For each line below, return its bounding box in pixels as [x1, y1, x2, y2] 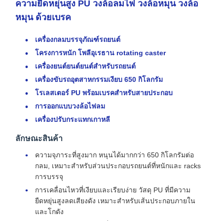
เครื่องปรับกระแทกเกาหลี [35, 115, 110, 123]
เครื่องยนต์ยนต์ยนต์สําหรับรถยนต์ [35, 62, 136, 70]
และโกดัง [35, 208, 64, 216]
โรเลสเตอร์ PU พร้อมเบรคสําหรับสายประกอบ [35, 89, 173, 97]
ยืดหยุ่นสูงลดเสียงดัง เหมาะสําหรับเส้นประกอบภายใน [35, 197, 195, 205]
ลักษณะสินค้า [15, 134, 63, 143]
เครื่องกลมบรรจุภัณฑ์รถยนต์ [35, 36, 120, 43]
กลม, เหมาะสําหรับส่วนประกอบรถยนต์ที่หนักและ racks [35, 162, 201, 170]
